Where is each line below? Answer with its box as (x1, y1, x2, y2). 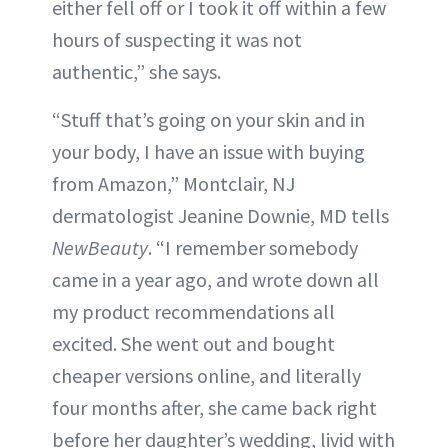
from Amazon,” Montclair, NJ (52, 170, 295, 196)
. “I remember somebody (148, 234, 358, 260)
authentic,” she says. (52, 58, 221, 84)
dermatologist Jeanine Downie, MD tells (52, 202, 389, 228)
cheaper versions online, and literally (52, 362, 361, 388)
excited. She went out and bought (52, 330, 335, 356)
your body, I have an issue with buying (52, 138, 365, 164)
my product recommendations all (52, 298, 335, 324)
